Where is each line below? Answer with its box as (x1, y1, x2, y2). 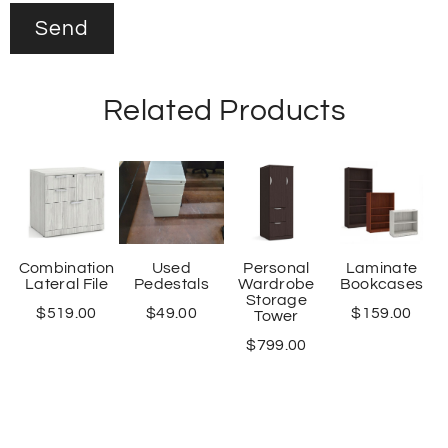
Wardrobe (238, 275, 315, 292)
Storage (245, 291, 308, 308)
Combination (18, 259, 115, 276)
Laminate (345, 259, 418, 276)
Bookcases (339, 275, 424, 292)
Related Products (102, 94, 346, 126)
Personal (243, 259, 310, 276)
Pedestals (134, 275, 209, 292)
